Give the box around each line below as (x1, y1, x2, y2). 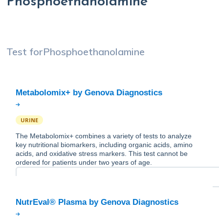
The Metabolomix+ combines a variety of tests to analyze (16, 132, 192, 140)
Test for (6, 45, 43, 58)
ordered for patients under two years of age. (16, 158, 152, 167)
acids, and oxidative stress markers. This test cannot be (16, 150, 188, 158)
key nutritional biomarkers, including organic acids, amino (16, 141, 193, 149)
